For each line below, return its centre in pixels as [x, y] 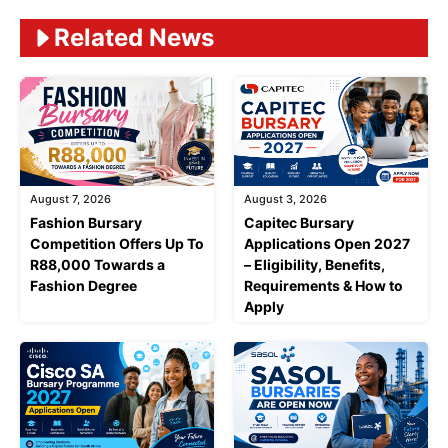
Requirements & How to [323, 286]
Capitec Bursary [299, 223]
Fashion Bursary [86, 223]
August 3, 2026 [285, 199]
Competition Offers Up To [117, 244]
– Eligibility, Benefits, [314, 265]
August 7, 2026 [70, 199]
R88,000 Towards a [97, 265]
